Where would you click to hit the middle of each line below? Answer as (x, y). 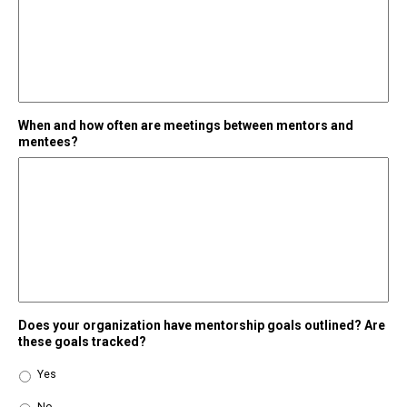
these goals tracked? (82, 342)
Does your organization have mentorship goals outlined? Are (202, 326)
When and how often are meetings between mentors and (186, 126)
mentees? (48, 142)
